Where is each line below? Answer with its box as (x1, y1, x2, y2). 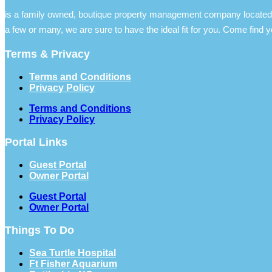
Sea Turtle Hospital (29, 247, 116, 258)
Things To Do (5, 223, 74, 236)
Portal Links (5, 135, 67, 148)
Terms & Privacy (5, 47, 90, 60)
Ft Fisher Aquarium (29, 258, 117, 269)
